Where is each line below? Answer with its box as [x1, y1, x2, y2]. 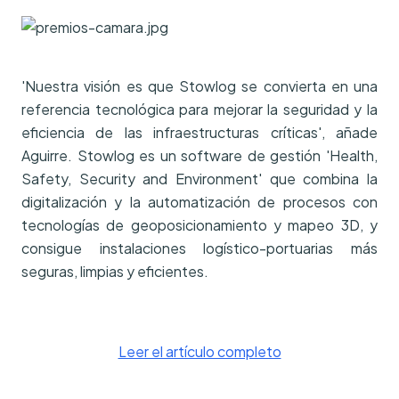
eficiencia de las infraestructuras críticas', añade [21, 122, 378, 142]
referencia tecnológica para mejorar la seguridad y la [21, 99, 378, 118]
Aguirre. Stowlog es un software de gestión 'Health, [21, 145, 378, 165]
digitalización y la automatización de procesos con [21, 191, 378, 211]
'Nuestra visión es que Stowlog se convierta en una [21, 76, 378, 95]
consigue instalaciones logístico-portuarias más [21, 238, 378, 257]
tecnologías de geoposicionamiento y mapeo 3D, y [21, 215, 378, 234]
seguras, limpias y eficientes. [21, 261, 208, 281]
